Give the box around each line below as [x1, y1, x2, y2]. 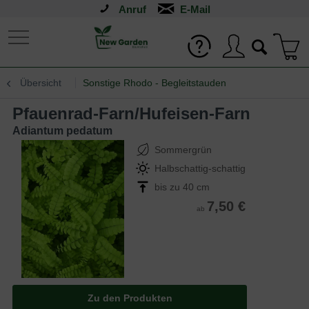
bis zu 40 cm [154, 181, 210, 192]
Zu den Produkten [87, 292, 172, 303]
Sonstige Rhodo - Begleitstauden [83, 77, 226, 88]
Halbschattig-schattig [154, 163, 246, 174]
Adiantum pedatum [12, 125, 112, 137]
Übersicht [20, 77, 61, 88]
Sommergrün [154, 144, 212, 155]
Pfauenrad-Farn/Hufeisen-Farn [23, 104, 250, 123]
